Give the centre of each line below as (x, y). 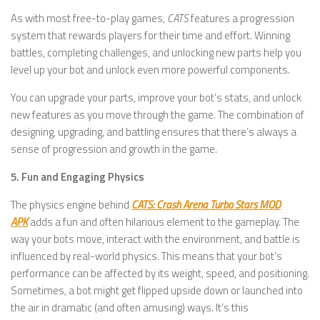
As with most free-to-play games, (89, 19)
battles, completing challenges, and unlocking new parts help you (156, 53)
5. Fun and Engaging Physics (77, 177)
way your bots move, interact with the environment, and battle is (155, 239)
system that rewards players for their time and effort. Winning (150, 36)
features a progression (241, 19)
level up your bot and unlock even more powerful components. (150, 70)
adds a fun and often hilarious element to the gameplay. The (164, 222)
